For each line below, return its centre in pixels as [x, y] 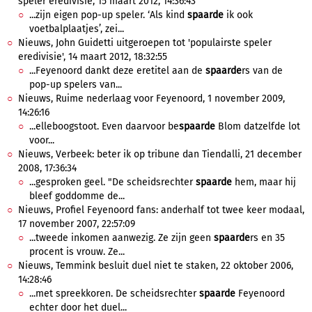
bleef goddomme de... [77, 196]
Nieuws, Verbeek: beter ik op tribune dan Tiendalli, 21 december [160, 154]
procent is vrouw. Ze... [77, 252]
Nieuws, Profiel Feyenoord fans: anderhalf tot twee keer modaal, [161, 210]
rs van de [262, 71]
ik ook [238, 15]
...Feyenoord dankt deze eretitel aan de [117, 71]
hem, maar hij [264, 182]
